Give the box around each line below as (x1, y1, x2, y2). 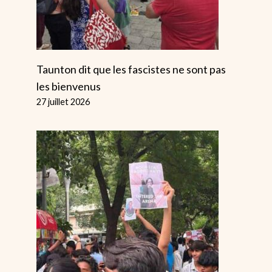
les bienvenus (36, 80, 101, 93)
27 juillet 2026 (36, 97, 90, 107)
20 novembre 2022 (27, 9, 100, 20)
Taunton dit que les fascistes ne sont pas (36, 63, 226, 76)
